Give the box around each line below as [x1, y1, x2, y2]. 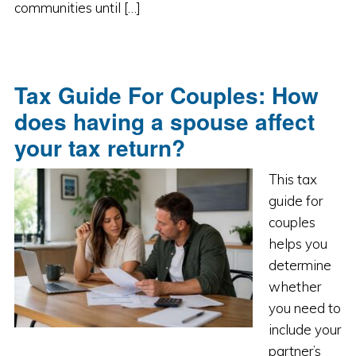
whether [268, 278, 321, 295]
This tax [268, 171, 317, 188]
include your [268, 321, 341, 338]
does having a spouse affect [14, 105, 315, 137]
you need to [268, 300, 341, 316]
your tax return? [14, 131, 185, 164]
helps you [268, 235, 327, 252]
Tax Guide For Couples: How [14, 79, 319, 111]
